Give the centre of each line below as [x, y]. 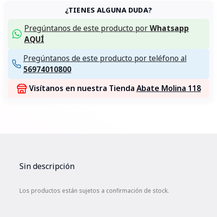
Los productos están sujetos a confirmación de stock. [94, 191]
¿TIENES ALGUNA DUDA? [108, 10]
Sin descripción [47, 166]
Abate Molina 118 [169, 88]
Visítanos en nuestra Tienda [83, 88]
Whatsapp [169, 28]
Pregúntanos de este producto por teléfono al [105, 58]
